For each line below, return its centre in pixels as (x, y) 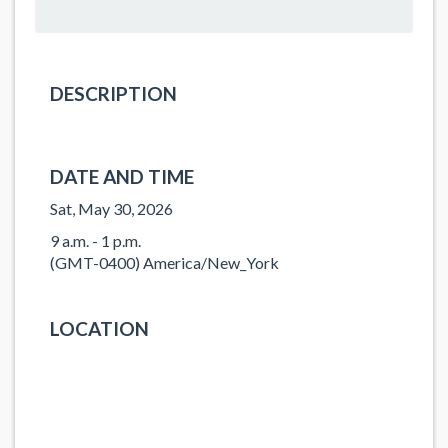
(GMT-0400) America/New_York (164, 262)
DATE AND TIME (122, 176)
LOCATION (99, 328)
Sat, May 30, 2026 (111, 208)
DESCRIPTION (113, 93)
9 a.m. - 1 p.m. (95, 240)
